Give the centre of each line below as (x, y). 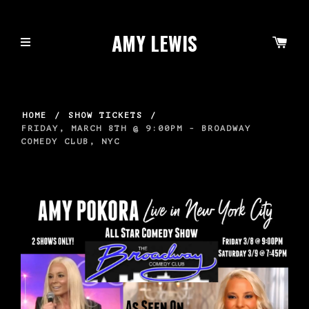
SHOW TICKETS (106, 115)
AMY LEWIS (154, 43)
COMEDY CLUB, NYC (70, 141)
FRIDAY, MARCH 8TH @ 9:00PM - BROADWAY (136, 128)
